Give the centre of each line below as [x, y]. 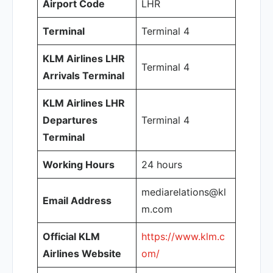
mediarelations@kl [184, 192]
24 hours [162, 165]
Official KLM [71, 236]
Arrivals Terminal [83, 76]
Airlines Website [82, 253]
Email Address [77, 200]
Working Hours [79, 165]
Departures [70, 120]
